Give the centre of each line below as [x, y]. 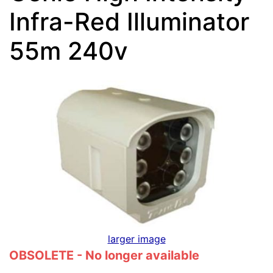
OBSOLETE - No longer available [104, 255]
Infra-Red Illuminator [129, 22]
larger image [136, 239]
